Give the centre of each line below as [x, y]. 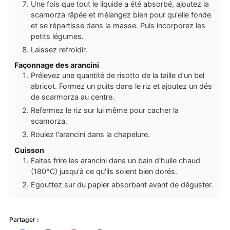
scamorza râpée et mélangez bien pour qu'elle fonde [121, 14]
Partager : [24, 219]
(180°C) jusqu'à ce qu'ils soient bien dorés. [104, 171]
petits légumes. [57, 36]
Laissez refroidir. [59, 49]
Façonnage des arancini [56, 65]
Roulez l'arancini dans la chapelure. [90, 135]
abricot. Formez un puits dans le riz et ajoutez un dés [121, 86]
